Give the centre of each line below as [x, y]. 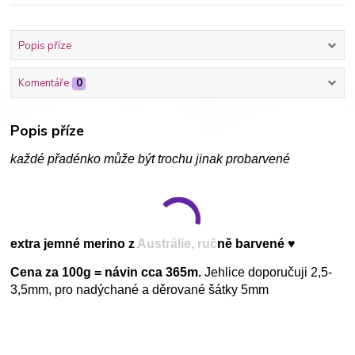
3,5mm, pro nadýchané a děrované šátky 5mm [140, 290]
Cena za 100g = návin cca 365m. [106, 273]
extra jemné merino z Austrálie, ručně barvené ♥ [153, 244]
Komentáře [43, 83]
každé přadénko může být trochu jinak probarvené [151, 159]
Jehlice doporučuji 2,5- [267, 273]
